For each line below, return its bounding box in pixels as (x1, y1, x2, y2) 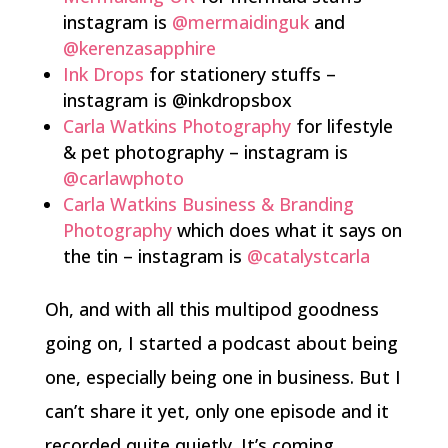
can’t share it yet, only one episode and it (44, 398, 389, 423)
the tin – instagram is (62, 243, 247, 268)
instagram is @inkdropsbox (62, 87, 292, 112)
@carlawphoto (62, 165, 184, 190)
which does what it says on (171, 217, 402, 242)
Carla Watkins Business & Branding (62, 191, 354, 216)
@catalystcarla (246, 243, 370, 268)
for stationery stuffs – (143, 61, 336, 86)
